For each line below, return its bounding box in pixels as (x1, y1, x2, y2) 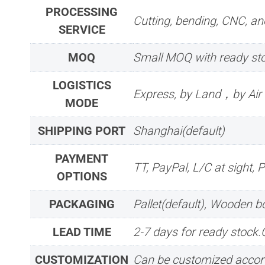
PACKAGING (49, 196, 115, 211)
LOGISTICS (52, 77, 111, 92)
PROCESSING (46, 4, 118, 19)
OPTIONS (56, 169, 107, 183)
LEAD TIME (52, 224, 111, 239)
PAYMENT (55, 151, 108, 166)
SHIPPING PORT (38, 123, 125, 138)
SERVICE (58, 22, 105, 37)
